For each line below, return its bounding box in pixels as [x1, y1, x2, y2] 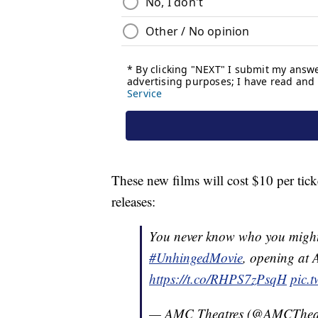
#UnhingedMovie [149, 248, 243, 267]
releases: [111, 192, 155, 211]
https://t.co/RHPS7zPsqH [149, 270, 287, 288]
